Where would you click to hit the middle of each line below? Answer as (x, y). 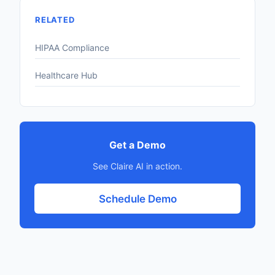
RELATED (55, 19)
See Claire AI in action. (137, 166)
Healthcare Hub (66, 75)
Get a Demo (137, 145)
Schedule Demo (137, 199)
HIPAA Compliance (72, 47)
